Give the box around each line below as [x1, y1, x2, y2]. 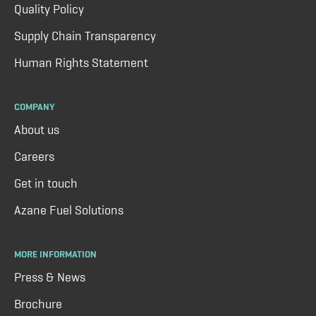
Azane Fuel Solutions [14, 202, 123, 217]
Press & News [14, 269, 85, 284]
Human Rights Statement [14, 55, 148, 70]
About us [14, 122, 59, 137]
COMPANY [14, 100, 55, 112]
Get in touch [14, 176, 78, 190]
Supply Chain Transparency [14, 28, 156, 43]
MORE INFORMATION [14, 248, 97, 260]
